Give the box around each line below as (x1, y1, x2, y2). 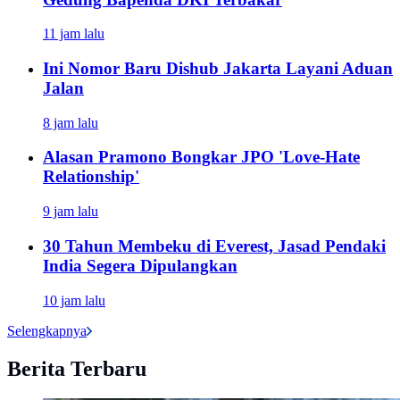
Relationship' (43, 167, 139, 187)
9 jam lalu (43, 204, 98, 220)
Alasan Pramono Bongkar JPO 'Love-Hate (43, 147, 360, 167)
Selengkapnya (7, 322, 87, 338)
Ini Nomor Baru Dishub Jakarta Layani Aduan (43, 59, 393, 79)
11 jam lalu (43, 26, 104, 42)
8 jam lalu (43, 114, 98, 130)
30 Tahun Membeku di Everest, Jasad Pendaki (43, 236, 386, 255)
